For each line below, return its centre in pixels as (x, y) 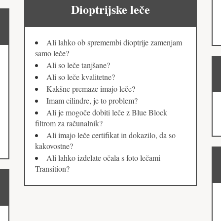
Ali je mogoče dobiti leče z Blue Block (107, 112)
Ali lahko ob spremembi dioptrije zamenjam (114, 42)
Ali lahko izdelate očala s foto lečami (103, 158)
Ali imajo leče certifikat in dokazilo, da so (111, 135)
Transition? (52, 169)
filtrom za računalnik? (69, 123)
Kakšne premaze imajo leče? (91, 89)
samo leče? (52, 53)
